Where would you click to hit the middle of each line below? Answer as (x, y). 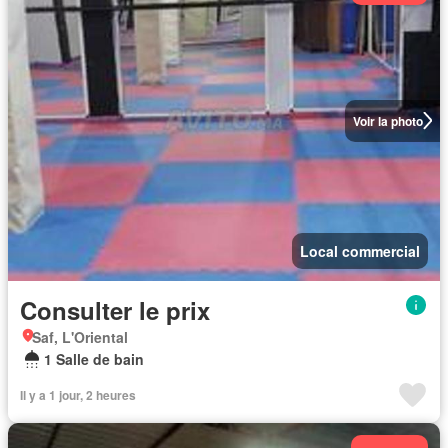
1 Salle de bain (94, 358)
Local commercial (360, 250)
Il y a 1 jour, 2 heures (78, 394)
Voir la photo (387, 120)
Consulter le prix (115, 309)
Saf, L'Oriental (80, 336)
